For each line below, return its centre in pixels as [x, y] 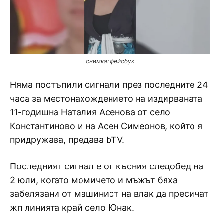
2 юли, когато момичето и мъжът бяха [94, 180]
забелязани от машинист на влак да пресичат [109, 193]
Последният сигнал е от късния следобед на [107, 166]
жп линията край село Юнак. [72, 207]
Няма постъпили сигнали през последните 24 [109, 84]
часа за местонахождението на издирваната [106, 98]
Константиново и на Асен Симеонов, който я [106, 126]
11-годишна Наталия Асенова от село [90, 112]
